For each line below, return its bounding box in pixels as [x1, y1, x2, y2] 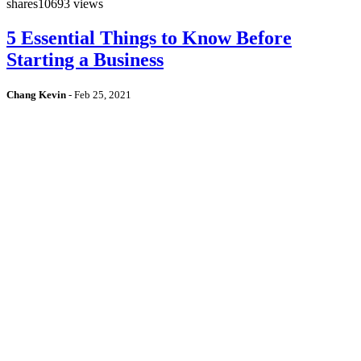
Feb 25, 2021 [74, 88, 131, 101]
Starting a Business [6, 48, 164, 70]
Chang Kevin [6, 88, 66, 101]
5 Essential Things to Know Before [6, 27, 292, 48]
